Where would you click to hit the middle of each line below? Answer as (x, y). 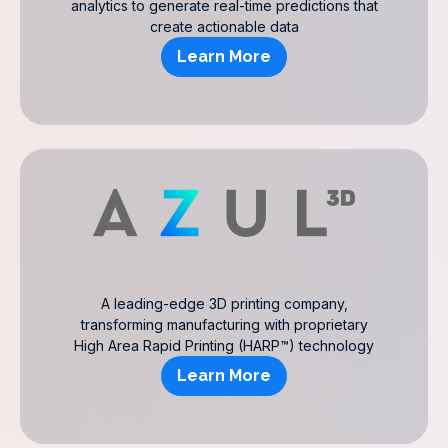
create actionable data (224, 26)
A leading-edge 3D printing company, (224, 303)
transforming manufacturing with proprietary (224, 324)
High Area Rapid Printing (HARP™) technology (224, 345)
